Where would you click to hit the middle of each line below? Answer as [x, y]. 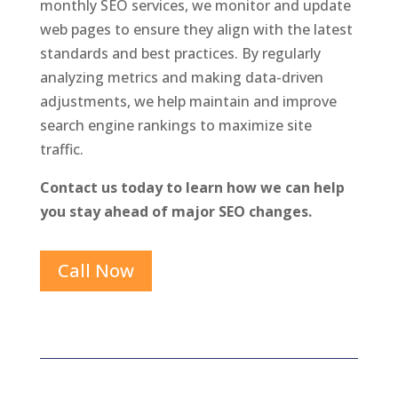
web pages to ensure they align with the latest [196, 29]
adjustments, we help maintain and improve [188, 101]
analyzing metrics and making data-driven [181, 77]
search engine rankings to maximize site [175, 125]
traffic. [61, 149]
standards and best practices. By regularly [180, 53]
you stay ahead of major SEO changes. [175, 211]
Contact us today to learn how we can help [192, 187]
